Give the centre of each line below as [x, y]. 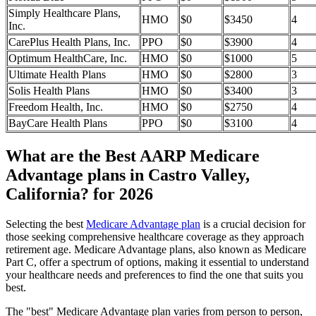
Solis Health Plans [49, 91]
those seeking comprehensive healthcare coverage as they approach [155, 236]
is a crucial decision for [253, 224]
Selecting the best [46, 224]
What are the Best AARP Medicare [133, 156]
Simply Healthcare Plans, [65, 13]
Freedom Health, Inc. [56, 107]
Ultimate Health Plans [57, 75]
